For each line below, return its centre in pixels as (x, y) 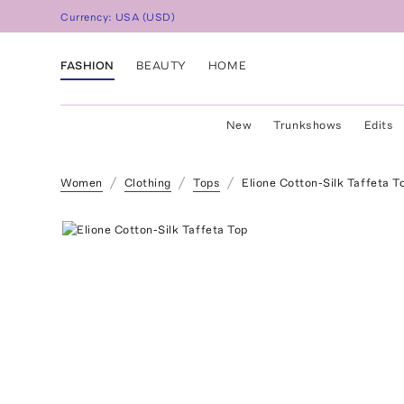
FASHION (87, 65)
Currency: (88, 18)
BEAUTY (161, 65)
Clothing (147, 183)
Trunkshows (308, 125)
